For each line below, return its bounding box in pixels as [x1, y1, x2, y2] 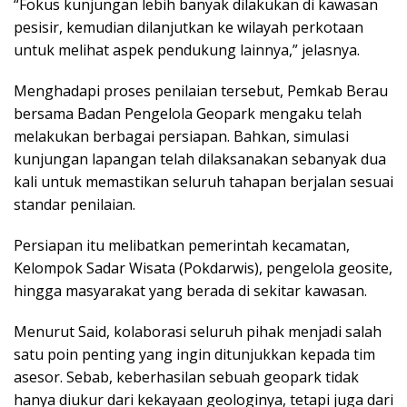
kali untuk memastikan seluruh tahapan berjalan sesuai [14, 172, 393, 193]
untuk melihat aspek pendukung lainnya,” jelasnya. [14, 40, 360, 61]
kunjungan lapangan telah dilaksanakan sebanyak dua [14, 149, 386, 170]
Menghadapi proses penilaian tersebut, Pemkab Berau [14, 81, 388, 102]
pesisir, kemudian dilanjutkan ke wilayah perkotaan [14, 17, 363, 38]
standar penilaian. [14, 194, 135, 215]
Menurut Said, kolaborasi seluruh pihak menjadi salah [14, 322, 382, 342]
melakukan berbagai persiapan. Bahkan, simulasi [14, 126, 349, 147]
